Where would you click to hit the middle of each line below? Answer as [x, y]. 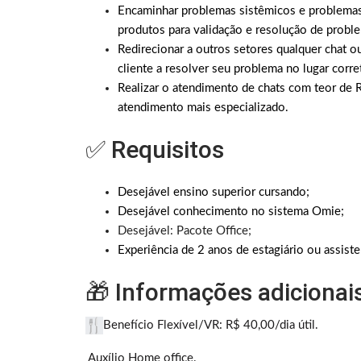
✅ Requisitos [155, 150]
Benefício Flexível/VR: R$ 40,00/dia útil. [211, 326]
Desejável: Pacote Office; [185, 231]
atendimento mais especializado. [203, 108]
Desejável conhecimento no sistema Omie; [231, 212]
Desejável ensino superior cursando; [214, 193]
